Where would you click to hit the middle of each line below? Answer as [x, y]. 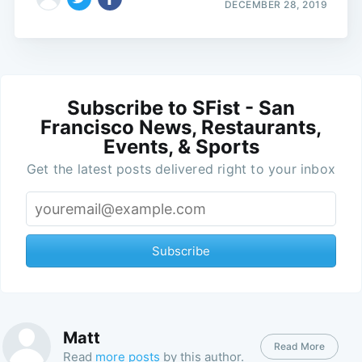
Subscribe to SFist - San [181, 108]
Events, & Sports [181, 147]
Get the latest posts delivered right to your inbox [181, 169]
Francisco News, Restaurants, [181, 128]
